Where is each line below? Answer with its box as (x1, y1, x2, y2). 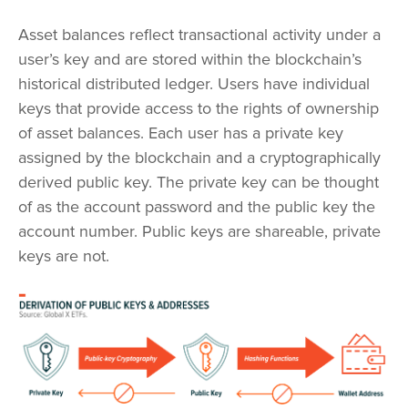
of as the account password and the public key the (18, 197, 375, 218)
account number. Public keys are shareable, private (18, 221, 381, 242)
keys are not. (18, 246, 109, 267)
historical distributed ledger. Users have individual (18, 74, 370, 95)
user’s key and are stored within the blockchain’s (18, 49, 362, 70)
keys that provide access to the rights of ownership (18, 98, 379, 119)
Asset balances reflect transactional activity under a (18, 25, 381, 46)
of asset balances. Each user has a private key (18, 123, 343, 144)
